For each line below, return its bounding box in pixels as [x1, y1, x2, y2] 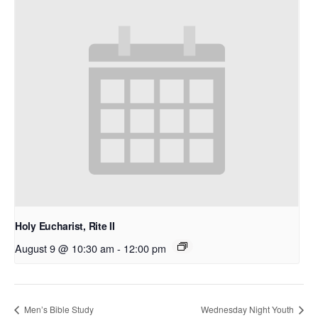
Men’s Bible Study [22, 302, 94, 315]
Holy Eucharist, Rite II [15, 218, 115, 233]
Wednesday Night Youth [201, 302, 296, 315]
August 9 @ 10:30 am [15, 240, 114, 256]
